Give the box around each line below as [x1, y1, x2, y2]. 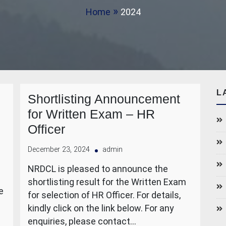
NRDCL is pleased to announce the [28, 163, 168, 174]
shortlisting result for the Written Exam [28, 177, 186, 187]
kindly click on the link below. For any [28, 203, 174, 213]
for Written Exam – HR [28, 107, 155, 121]
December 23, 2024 [28, 145, 90, 154]
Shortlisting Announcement [28, 92, 180, 106]
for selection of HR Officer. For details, [28, 190, 181, 200]
